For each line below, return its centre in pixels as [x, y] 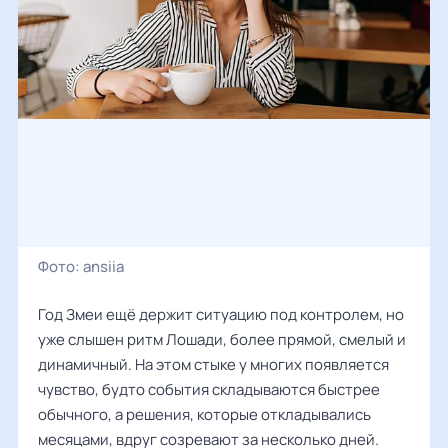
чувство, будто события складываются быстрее [209, 389]
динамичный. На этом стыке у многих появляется [213, 364]
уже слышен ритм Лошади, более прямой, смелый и [222, 339]
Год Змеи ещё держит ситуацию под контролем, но [221, 314]
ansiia [103, 266]
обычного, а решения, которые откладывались [204, 414]
